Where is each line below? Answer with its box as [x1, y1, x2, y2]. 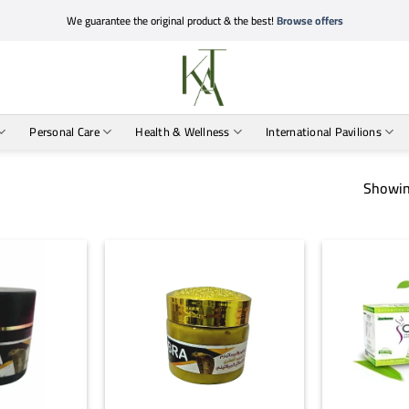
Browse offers [276, 10, 343, 31]
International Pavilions [266, 121, 382, 142]
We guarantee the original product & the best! [66, 10, 277, 31]
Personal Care [29, 121, 100, 142]
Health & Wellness [135, 121, 230, 142]
